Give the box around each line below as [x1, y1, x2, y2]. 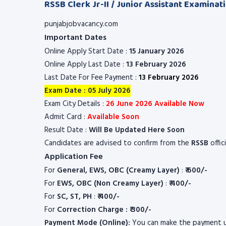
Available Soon [87, 111, 139, 123]
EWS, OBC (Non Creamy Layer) [55, 178, 163, 190]
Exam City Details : [44, 98, 106, 110]
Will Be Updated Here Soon [89, 124, 185, 136]
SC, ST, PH [57, 191, 92, 203]
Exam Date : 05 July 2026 [44, 85, 131, 97]
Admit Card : [44, 111, 87, 123]
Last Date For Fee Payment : [44, 72, 139, 84]
